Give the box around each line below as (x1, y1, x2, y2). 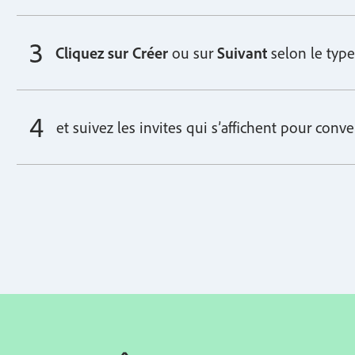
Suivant (217, 42, 268, 63)
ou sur (168, 42, 218, 63)
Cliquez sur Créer (55, 42, 169, 63)
